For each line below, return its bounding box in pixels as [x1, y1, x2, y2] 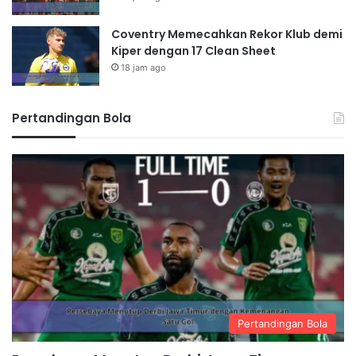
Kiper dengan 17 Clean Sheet [111, 42, 276, 59]
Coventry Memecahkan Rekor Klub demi [111, 25, 342, 42]
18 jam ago [121, 61, 166, 73]
